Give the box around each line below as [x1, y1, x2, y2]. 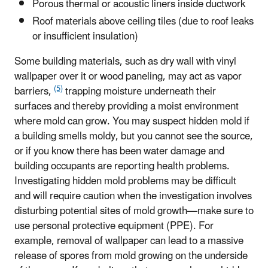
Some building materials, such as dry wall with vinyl [14, 51, 236, 73]
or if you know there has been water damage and [14, 141, 224, 163]
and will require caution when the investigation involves [14, 185, 252, 208]
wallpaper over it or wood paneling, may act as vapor [14, 66, 242, 88]
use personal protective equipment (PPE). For [14, 215, 214, 237]
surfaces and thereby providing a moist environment [14, 96, 239, 118]
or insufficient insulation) [32, 26, 138, 48]
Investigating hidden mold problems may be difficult [14, 170, 236, 193]
